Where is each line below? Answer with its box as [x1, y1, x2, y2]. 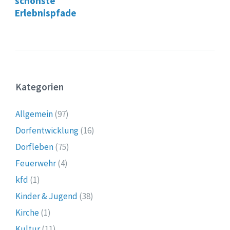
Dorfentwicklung [15, 125, 79, 137]
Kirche [15, 207, 39, 219]
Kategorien [15, 81, 64, 93]
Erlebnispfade [15, 7, 76, 20]
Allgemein [15, 108, 53, 120]
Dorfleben [15, 141, 53, 153]
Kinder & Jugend [15, 190, 78, 202]
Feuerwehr [15, 158, 56, 169]
